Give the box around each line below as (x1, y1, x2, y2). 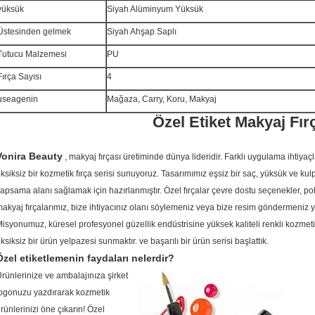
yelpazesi (60, 236, 96, 246)
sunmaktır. (98, 236, 137, 246)
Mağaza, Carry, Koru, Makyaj (107, 94, 217, 104)
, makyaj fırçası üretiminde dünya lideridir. (65, 152, 222, 162)
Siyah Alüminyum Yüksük (107, 4, 203, 14)
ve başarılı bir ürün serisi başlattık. (139, 236, 269, 246)
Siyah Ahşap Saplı (107, 27, 176, 37)
